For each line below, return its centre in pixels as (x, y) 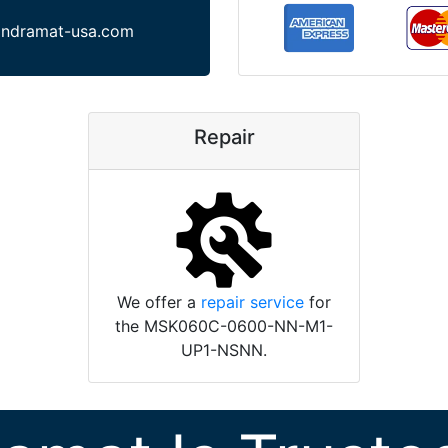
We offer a (159, 301)
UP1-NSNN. (224, 349)
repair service (252, 301)
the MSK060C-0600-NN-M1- (224, 325)
